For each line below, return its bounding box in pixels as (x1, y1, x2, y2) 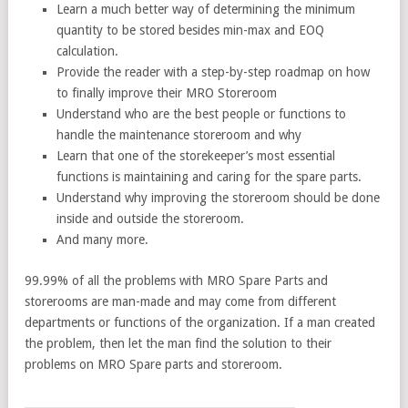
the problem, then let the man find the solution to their (25, 335, 331, 351)
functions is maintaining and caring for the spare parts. (56, 168, 362, 184)
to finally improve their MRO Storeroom (56, 85, 277, 100)
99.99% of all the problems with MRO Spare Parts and (25, 272, 328, 288)
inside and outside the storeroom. (56, 210, 244, 226)
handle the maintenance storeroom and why (56, 127, 301, 142)
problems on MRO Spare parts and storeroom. (25, 356, 282, 372)
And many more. (56, 231, 148, 247)
